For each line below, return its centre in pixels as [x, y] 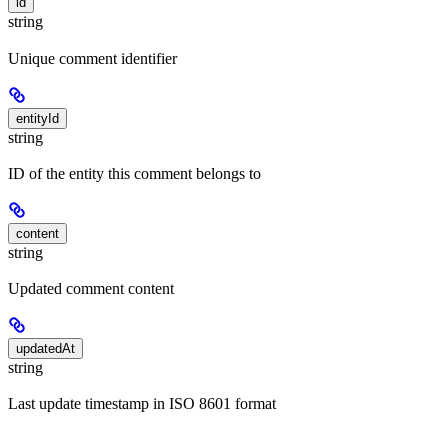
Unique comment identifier [92, 58]
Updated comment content [91, 289]
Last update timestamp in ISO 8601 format [142, 404]
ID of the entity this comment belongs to [134, 173]
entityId [37, 118]
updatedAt [45, 349]
